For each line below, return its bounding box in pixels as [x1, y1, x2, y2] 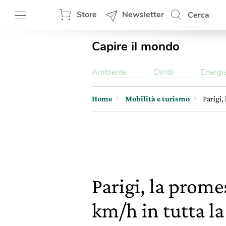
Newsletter [122, 9, 164, 20]
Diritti [153, 67, 174, 78]
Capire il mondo [92, 38, 180, 54]
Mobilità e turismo [125, 94, 190, 103]
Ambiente [92, 67, 127, 78]
